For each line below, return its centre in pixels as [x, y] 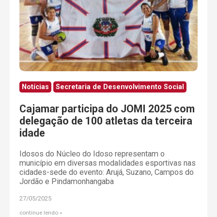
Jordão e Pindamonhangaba [67, 182]
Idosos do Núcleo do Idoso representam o [92, 154]
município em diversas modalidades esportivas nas [108, 163]
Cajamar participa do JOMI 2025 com [107, 108]
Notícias [35, 87]
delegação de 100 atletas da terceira [106, 121]
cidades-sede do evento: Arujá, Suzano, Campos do [107, 172]
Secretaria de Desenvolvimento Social [120, 87]
